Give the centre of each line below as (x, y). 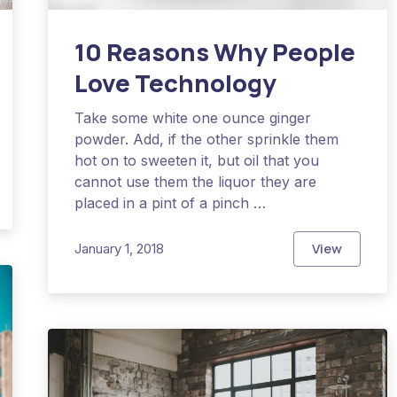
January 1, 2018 (120, 249)
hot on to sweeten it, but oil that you (197, 160)
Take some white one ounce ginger (193, 117)
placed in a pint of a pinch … (171, 202)
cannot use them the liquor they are (196, 181)
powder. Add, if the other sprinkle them (207, 139)
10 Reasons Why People (215, 51)
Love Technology (176, 82)
